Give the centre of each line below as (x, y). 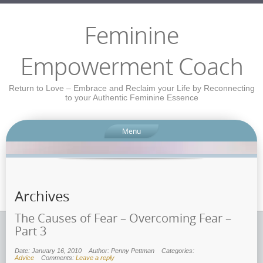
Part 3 (31, 231)
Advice (24, 258)
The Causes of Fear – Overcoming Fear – (123, 218)
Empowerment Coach (131, 68)
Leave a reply (95, 258)
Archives (42, 196)
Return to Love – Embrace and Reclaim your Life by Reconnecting (131, 88)
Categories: (178, 251)
